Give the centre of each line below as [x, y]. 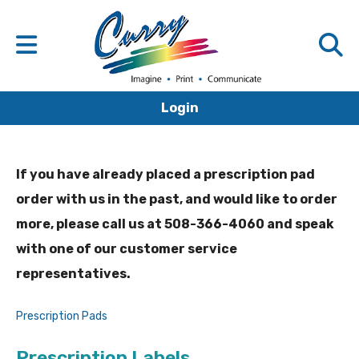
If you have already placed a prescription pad [165, 175]
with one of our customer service [127, 249]
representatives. [73, 274]
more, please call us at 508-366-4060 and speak [175, 224]
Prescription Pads [62, 317]
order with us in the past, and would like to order [177, 200]
